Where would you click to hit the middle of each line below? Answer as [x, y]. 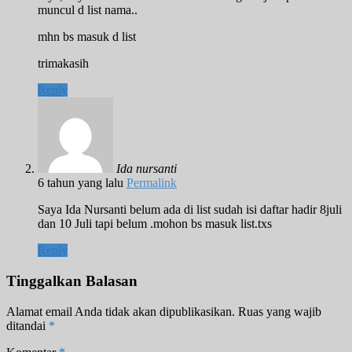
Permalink [152, 183]
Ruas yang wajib [280, 311]
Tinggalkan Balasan [72, 281]
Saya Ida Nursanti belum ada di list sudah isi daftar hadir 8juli [190, 210]
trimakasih [63, 64]
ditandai [27, 325]
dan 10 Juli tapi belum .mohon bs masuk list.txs [155, 224]
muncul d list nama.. [88, 10]
